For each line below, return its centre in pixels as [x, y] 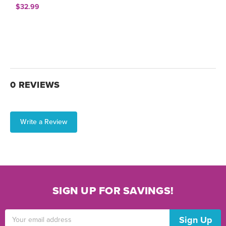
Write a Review [44, 122]
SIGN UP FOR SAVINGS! [113, 191]
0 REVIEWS [35, 84]
